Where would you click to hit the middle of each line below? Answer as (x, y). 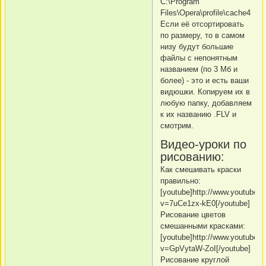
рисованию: (192, 156)
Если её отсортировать (202, 24)
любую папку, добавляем (206, 103)
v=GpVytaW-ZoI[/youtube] (205, 248)
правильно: (180, 180)
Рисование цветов (193, 214)
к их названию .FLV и (198, 114)
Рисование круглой (195, 259)
